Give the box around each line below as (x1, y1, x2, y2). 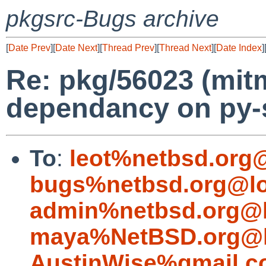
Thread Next (159, 43, 211, 53)
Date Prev (8, 43, 50, 53)
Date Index (216, 43, 262, 53)
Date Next (55, 43, 97, 53)
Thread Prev (102, 43, 154, 53)
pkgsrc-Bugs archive (6, 6, 219, 31)
